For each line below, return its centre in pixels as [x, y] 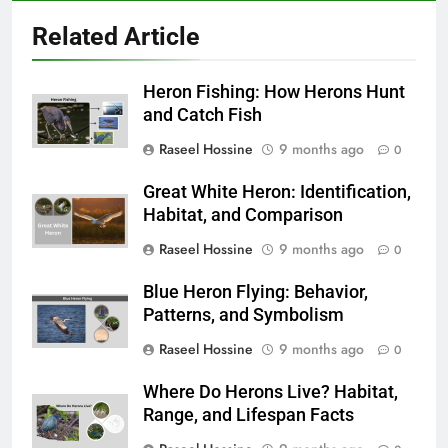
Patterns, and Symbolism [243, 315]
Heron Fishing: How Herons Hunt [274, 92]
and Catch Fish [202, 115]
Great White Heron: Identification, [277, 192]
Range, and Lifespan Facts [248, 415]
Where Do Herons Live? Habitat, [270, 392]
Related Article [116, 37]
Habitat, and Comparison [243, 215]
